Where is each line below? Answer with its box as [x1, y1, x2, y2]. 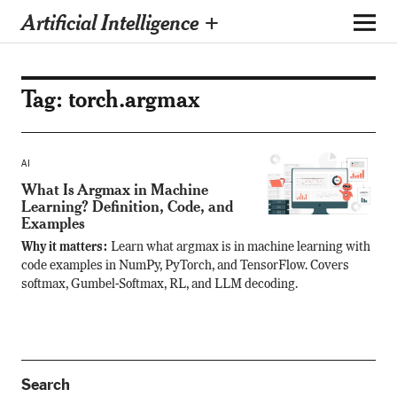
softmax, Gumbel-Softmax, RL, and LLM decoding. [20, 278, 298, 291]
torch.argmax [67, 83, 199, 113]
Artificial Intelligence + [20, 7, 220, 35]
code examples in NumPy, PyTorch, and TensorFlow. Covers [20, 260, 349, 272]
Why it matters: [20, 241, 111, 253]
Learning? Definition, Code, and [20, 196, 233, 216]
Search [20, 375, 70, 394]
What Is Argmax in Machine [20, 179, 208, 199]
